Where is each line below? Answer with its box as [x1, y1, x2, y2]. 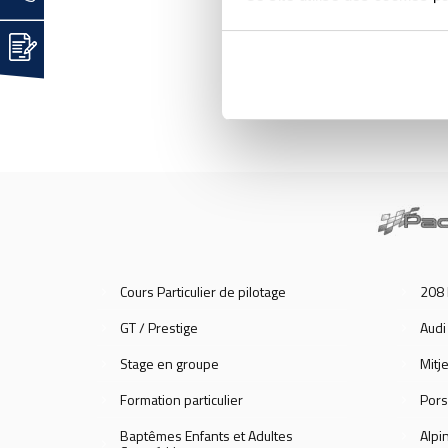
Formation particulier [120, 389, 243, 411]
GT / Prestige [120, 317, 198, 339]
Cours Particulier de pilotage [120, 281, 286, 303]
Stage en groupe [120, 353, 219, 375]
